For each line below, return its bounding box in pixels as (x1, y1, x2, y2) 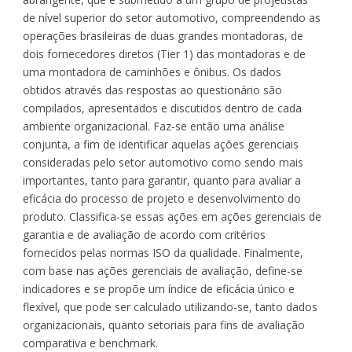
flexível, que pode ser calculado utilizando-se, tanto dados (23, 299, 317, 314)
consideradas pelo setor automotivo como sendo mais (23, 154, 303, 170)
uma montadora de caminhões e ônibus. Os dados (23, 64, 281, 79)
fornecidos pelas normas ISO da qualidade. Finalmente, (23, 244, 303, 260)
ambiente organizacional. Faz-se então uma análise (23, 118, 284, 134)
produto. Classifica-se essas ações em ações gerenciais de (23, 208, 321, 224)
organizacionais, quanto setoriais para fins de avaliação (23, 317, 305, 332)
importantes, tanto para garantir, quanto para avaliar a (23, 172, 301, 188)
